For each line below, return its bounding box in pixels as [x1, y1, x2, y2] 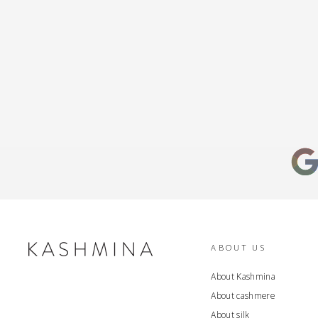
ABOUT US [211, 241, 267, 253]
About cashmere [211, 289, 275, 301]
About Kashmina [211, 270, 276, 282]
